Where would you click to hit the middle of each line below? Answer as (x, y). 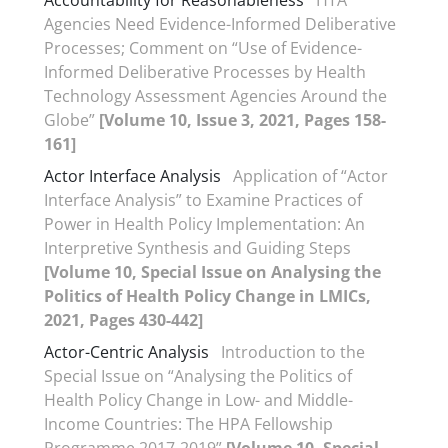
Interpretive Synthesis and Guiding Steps (197, 248)
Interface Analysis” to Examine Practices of (203, 200)
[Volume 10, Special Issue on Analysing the (212, 272)
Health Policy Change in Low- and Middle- (198, 400)
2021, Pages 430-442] (123, 320)
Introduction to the (293, 352)
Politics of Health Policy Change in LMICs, (207, 296)
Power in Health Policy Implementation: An (204, 224)
